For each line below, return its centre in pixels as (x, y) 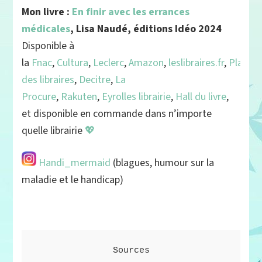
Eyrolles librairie (137, 97)
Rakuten (79, 97)
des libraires (48, 80)
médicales (46, 29)
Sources (131, 251)
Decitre (95, 80)
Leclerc (109, 63)
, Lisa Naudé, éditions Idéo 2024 (146, 29)
